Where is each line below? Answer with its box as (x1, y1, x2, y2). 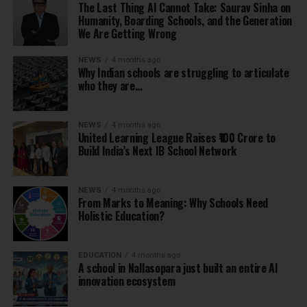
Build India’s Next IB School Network (77, 142, 237, 159)
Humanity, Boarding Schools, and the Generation (77, 12, 292, 29)
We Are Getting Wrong (77, 25, 177, 42)
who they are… (77, 77, 143, 94)
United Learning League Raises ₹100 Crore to (77, 129, 275, 146)
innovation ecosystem (77, 272, 175, 289)
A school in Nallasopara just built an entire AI (77, 259, 278, 276)
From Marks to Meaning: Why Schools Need (77, 194, 269, 211)
